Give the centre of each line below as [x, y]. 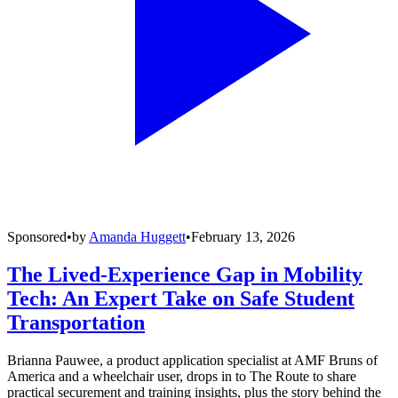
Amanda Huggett [137, 237]
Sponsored [37, 237]
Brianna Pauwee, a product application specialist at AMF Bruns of [192, 361]
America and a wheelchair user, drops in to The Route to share [182, 377]
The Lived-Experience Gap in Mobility [185, 275]
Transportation [76, 323]
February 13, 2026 [243, 237]
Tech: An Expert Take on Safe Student [181, 299]
